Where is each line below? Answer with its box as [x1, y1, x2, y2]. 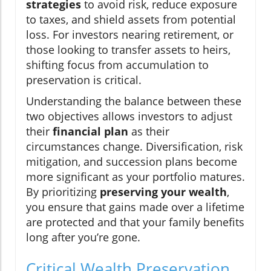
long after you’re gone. [26, 230, 140, 245]
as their [128, 124, 169, 139]
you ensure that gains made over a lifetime [26, 200, 244, 215]
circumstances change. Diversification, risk [26, 139, 243, 154]
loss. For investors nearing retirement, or [26, 27, 233, 42]
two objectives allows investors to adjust [26, 109, 232, 124]
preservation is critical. [26, 73, 142, 88]
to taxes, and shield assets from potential [26, 12, 236, 27]
